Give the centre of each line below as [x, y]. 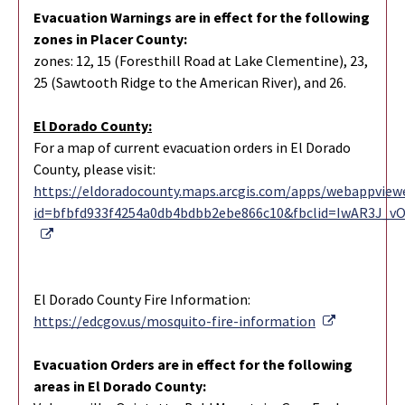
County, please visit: [94, 169]
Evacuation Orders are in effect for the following [193, 364]
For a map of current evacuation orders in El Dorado [192, 147]
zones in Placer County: [110, 38]
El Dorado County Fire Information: [142, 299]
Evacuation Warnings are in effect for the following [202, 17]
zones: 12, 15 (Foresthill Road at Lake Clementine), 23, [201, 60]
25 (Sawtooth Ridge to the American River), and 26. [190, 82]
